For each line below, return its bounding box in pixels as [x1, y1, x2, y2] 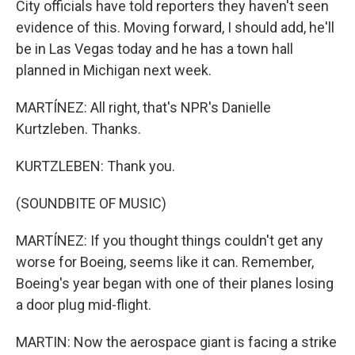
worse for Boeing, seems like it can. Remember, [16, 254, 314, 270]
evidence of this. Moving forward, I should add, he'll [16, 19, 334, 36]
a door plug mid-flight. [16, 296, 151, 313]
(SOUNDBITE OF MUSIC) [16, 195, 166, 212]
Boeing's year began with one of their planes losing [16, 275, 334, 292]
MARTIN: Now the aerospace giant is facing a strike [16, 334, 337, 350]
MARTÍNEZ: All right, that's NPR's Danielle [16, 99, 271, 116]
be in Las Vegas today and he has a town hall [16, 40, 293, 57]
